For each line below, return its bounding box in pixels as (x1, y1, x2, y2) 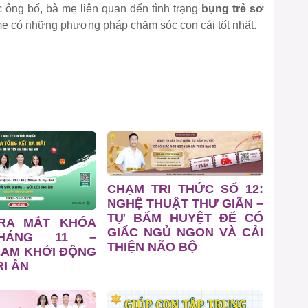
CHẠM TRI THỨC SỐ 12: (107, 181, 263, 196)
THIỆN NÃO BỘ (107, 239, 197, 254)
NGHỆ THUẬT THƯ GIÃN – (107, 196, 263, 210)
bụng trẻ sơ (201, 3, 263, 15)
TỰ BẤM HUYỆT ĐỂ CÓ (107, 210, 263, 225)
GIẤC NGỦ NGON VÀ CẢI (107, 225, 263, 239)
